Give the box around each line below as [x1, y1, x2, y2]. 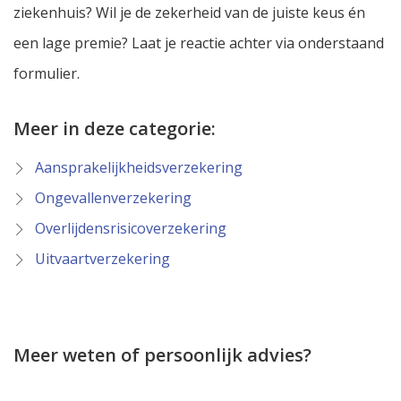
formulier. [13, 64, 80, 84]
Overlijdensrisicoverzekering [35, 218, 226, 239]
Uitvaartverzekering [35, 249, 170, 269]
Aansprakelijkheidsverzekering [35, 158, 243, 178]
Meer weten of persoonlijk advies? [13, 343, 311, 368]
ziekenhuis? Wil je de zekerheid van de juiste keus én [13, 3, 365, 23]
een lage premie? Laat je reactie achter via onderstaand [13, 33, 384, 54]
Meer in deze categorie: [13, 116, 216, 141]
